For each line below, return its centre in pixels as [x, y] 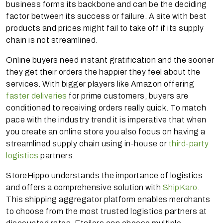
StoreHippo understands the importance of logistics [104, 176]
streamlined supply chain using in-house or [86, 144]
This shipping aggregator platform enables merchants [108, 200]
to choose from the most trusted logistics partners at [107, 212]
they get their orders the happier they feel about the [103, 72]
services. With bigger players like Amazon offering [100, 84]
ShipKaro [180, 188]
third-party [188, 144]
